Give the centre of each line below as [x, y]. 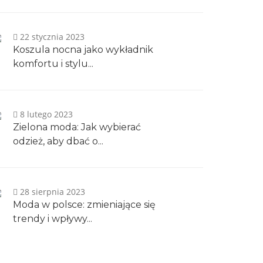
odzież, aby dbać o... [58, 141]
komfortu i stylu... [53, 64]
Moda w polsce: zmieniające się [84, 205]
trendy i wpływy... [53, 219]
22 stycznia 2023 [51, 37]
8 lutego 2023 [45, 114]
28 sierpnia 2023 [51, 192]
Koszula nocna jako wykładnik [83, 50]
